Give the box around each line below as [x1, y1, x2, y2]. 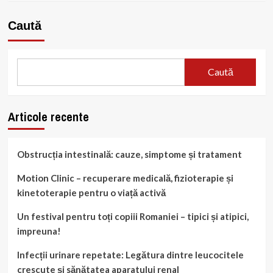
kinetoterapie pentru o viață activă [16, 186, 166, 198]
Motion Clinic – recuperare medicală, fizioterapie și [16, 172, 233, 183]
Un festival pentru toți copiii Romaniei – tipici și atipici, [16, 210, 249, 222]
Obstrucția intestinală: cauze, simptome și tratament [16, 148, 242, 160]
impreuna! [16, 225, 61, 236]
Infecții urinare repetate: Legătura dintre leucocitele [16, 249, 244, 260]
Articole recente [7, 108, 89, 125]
